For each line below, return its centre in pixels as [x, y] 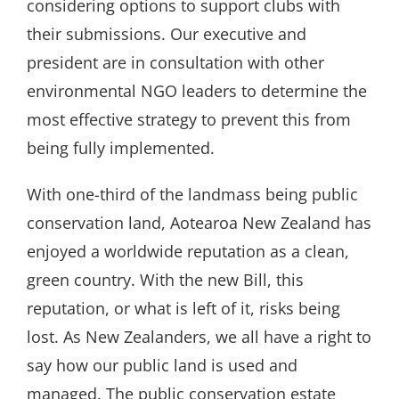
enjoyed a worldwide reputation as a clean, [187, 251]
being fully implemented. [120, 147]
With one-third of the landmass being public [192, 194]
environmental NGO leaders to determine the [196, 90]
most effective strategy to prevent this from [188, 119]
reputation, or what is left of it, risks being [183, 308]
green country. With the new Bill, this [165, 279]
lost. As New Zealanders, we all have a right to [199, 336]
